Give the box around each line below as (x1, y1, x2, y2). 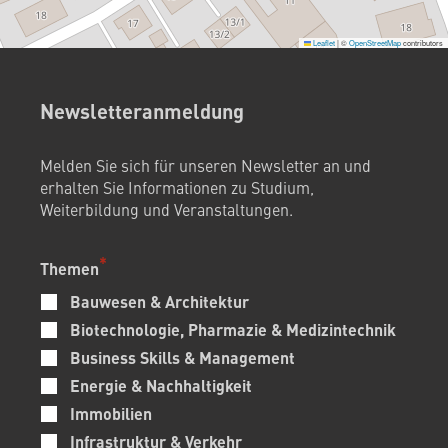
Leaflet (311, 36, 335, 48)
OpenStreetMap (349, 36, 401, 48)
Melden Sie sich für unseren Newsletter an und (40, 153, 371, 176)
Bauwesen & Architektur (70, 289, 249, 313)
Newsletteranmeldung (40, 95, 244, 125)
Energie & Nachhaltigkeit (70, 373, 252, 397)
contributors (401, 36, 443, 48)
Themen (40, 256, 99, 280)
